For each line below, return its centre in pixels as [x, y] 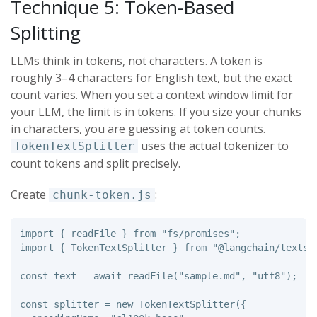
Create [30, 194]
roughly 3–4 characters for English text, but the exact [151, 77]
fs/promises [198, 234]
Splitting [46, 32]
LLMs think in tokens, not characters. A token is [137, 60]
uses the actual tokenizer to [213, 145]
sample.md [209, 276]
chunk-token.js [102, 195]
